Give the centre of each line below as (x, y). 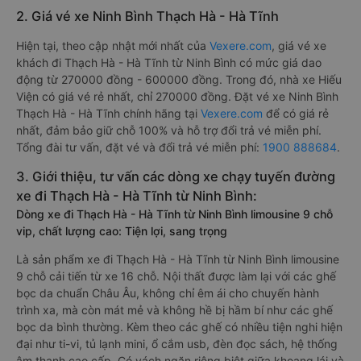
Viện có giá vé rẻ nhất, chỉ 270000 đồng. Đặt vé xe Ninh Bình (177, 96)
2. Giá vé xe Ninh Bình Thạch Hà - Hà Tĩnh (147, 16)
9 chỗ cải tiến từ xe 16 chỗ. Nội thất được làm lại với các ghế (176, 276)
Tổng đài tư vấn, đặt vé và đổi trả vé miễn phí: (139, 147)
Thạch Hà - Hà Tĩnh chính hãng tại (108, 113)
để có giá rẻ (296, 113)
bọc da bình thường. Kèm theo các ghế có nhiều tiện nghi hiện (179, 327)
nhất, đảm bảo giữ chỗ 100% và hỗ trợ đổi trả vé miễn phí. (169, 130)
